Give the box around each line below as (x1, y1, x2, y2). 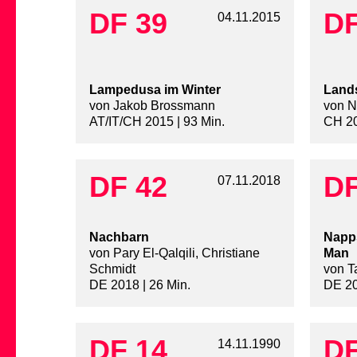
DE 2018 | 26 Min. (89, 278, 190, 292)
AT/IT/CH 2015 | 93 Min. (89, 115, 225, 129)
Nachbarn (89, 230, 149, 245)
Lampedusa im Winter (89, 83, 221, 97)
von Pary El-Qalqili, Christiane (89, 246, 260, 261)
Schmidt (89, 262, 135, 277)
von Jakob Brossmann (89, 99, 215, 113)
